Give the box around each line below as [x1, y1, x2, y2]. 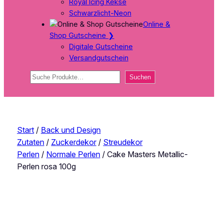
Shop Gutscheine [49, 31, 108, 40]
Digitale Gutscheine [69, 42, 133, 51]
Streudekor [103, 137, 143, 147]
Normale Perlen [46, 149, 100, 159]
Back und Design [40, 125, 101, 135]
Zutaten [17, 137, 44, 147]
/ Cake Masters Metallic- [100, 149, 188, 159]
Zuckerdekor [51, 137, 96, 147]
